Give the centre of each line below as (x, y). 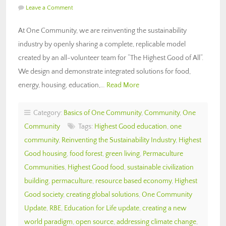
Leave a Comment (49, 8)
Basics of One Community (102, 113)
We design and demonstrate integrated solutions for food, (104, 71)
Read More (123, 85)
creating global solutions (102, 194)
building (36, 181)
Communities (44, 167)
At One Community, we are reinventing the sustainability (102, 31)
